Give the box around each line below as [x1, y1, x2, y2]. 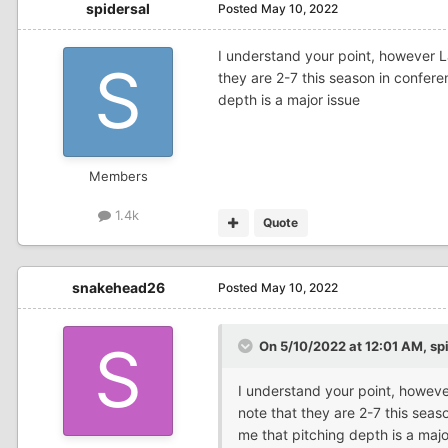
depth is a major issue [218, 90, 360, 108]
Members [88, 167, 148, 184]
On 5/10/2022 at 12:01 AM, [259, 337, 430, 354]
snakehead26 [71, 278, 165, 296]
